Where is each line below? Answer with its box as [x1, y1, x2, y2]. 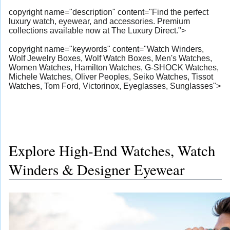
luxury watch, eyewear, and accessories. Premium [9, 17, 190, 26]
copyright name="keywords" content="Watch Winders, [9, 45, 204, 54]
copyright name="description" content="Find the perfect [9, 8, 208, 17]
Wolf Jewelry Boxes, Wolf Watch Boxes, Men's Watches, [9, 54, 212, 63]
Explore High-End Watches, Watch [9, 141, 215, 161]
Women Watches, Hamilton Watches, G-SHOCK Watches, [9, 63, 219, 72]
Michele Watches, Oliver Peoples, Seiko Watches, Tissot [9, 72, 213, 82]
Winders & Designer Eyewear [9, 160, 185, 180]
